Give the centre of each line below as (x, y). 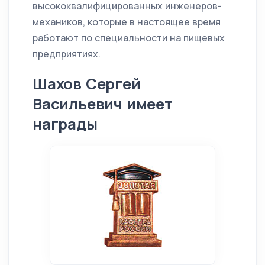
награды (65, 124)
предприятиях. (67, 54)
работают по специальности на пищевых (129, 38)
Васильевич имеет (103, 104)
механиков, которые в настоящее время (127, 22)
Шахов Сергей (87, 84)
